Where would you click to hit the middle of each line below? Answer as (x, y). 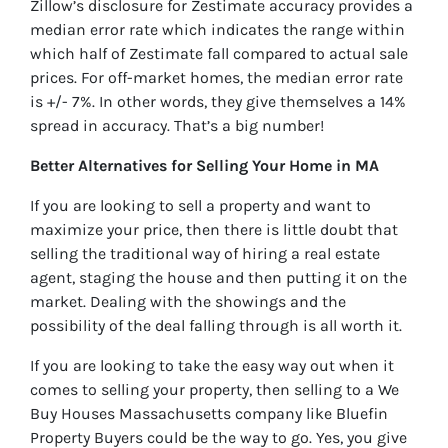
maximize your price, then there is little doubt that (214, 230)
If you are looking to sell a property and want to (200, 206)
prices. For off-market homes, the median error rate (216, 78)
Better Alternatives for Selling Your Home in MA (204, 166)
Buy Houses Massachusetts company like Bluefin (209, 414)
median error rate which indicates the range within (217, 30)
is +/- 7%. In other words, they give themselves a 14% (218, 102)
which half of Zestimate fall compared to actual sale (219, 54)
